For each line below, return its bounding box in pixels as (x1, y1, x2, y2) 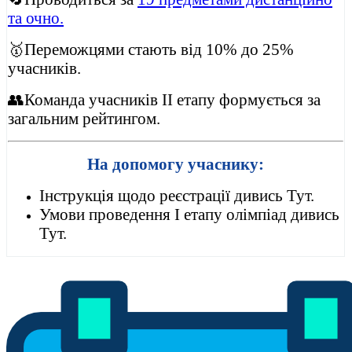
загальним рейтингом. (8, 108, 160, 127)
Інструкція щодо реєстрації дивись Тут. (39, 185, 314, 204)
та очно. (8, 8, 64, 27)
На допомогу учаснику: (87, 154, 264, 173)
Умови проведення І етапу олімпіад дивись (39, 204, 339, 223)
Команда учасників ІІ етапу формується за (24, 90, 321, 108)
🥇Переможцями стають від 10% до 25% (8, 39, 294, 58)
